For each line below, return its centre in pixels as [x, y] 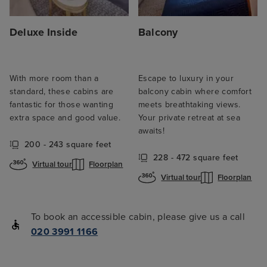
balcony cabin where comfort [195, 91]
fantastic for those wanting [62, 104]
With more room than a [54, 78]
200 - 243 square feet [68, 145]
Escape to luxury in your [186, 78]
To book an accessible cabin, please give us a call [138, 217]
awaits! [151, 131]
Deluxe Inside [44, 32]
